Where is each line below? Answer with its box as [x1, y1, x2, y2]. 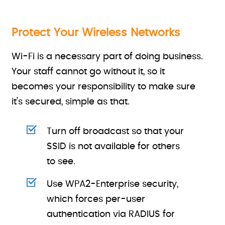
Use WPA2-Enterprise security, [47, 180, 179, 189]
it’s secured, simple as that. [12, 97, 130, 106]
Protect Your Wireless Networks [12, 27, 181, 38]
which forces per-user [47, 195, 146, 204]
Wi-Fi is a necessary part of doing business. [12, 52, 203, 61]
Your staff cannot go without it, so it [12, 67, 165, 76]
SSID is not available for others [47, 142, 180, 151]
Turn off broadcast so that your [47, 127, 184, 136]
